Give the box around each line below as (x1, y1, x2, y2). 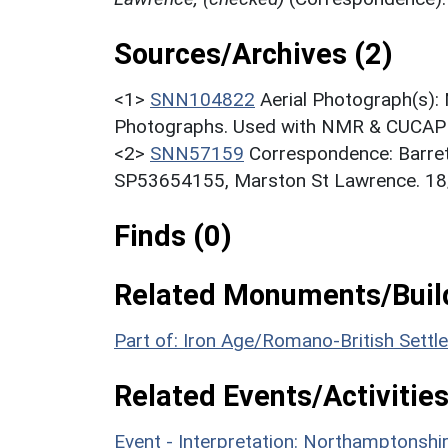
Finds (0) (114, 218, 232, 253)
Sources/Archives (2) (114, 36, 393, 71)
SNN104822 (150, 87, 255, 111)
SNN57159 (150, 141, 244, 165)
